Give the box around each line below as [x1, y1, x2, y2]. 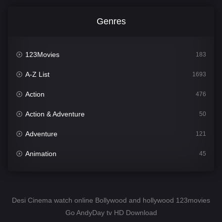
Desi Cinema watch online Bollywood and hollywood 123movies [12, 196, 210, 205]
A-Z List [25, 70, 50, 79]
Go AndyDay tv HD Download [65, 209, 157, 217]
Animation [25, 150, 57, 158]
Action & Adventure [25, 110, 85, 118]
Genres [96, 16, 126, 27]
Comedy [25, 169, 52, 178]
